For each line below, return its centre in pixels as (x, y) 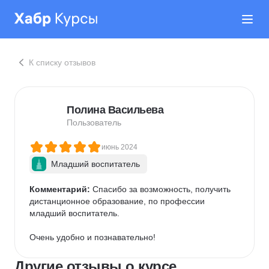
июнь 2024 (119, 147)
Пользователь (94, 122)
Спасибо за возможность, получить (162, 189)
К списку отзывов (62, 62)
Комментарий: (60, 189)
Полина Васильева (115, 110)
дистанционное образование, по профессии (118, 201)
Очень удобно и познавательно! (92, 237)
